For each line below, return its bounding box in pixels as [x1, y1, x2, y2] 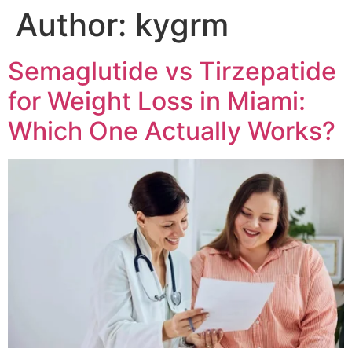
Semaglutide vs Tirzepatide [8, 56, 336, 86]
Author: [16, 5, 135, 44]
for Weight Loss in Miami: [8, 86, 306, 116]
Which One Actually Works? [8, 115, 335, 146]
